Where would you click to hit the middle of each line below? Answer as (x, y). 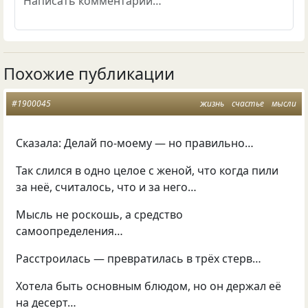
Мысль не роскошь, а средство (100, 215)
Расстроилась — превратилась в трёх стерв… (139, 259)
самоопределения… (70, 231)
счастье (248, 104)
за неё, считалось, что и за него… (107, 187)
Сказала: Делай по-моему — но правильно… (135, 143)
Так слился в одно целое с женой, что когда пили (147, 171)
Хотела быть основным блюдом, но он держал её (149, 286)
